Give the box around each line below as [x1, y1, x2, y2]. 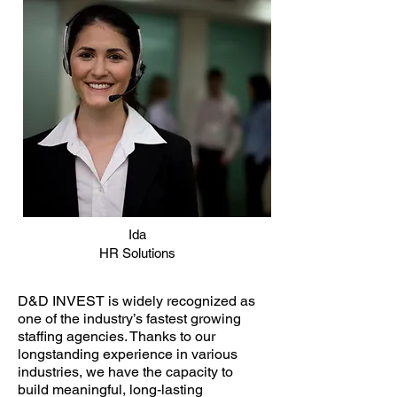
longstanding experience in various [18, 346, 237, 362]
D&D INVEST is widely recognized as [18, 292, 255, 309]
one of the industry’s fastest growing [18, 310, 241, 327]
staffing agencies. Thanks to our [18, 328, 215, 345]
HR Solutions [98, 245, 175, 261]
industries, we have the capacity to [18, 363, 233, 380]
